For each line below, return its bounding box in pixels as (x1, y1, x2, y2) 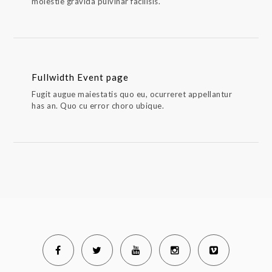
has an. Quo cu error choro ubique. (32, 101, 165, 110)
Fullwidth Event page (32, 72, 129, 83)
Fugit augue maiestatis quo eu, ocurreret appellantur (32, 89, 233, 99)
